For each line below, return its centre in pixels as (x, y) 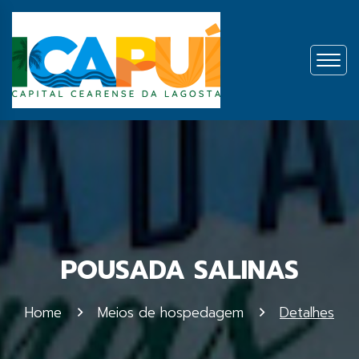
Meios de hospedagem (171, 313)
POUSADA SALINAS (179, 270)
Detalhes (307, 313)
